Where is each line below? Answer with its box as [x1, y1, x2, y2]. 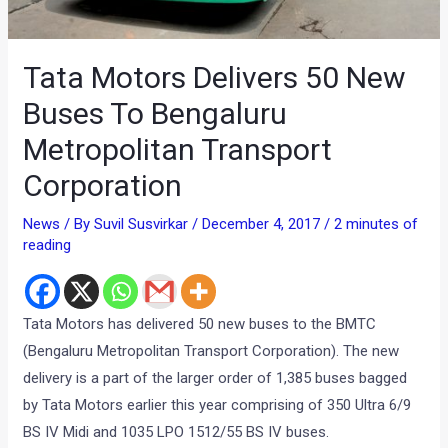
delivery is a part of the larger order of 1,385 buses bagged [23, 369, 408, 388]
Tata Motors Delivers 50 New [23, 60, 407, 96]
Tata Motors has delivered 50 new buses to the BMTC [23, 315, 377, 334]
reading [23, 236, 72, 255]
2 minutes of [334, 215, 419, 234]
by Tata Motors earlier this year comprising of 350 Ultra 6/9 [23, 396, 412, 415]
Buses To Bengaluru [23, 96, 288, 132]
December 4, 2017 [202, 215, 325, 234]
